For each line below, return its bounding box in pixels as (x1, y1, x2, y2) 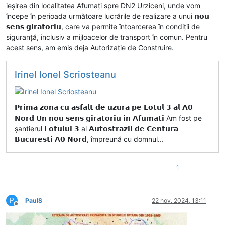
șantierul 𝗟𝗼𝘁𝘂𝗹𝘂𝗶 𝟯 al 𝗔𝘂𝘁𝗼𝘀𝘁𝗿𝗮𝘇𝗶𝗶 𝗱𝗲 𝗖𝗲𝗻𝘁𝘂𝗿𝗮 (15, 124, 178, 133)
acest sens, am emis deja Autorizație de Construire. (6, 43, 174, 52)
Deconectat (16, 204, 49, 212)
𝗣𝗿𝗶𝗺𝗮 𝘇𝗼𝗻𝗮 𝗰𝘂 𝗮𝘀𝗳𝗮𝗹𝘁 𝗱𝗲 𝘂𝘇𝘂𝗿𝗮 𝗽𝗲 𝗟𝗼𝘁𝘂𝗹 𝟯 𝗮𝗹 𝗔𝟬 (15, 103, 193, 112)
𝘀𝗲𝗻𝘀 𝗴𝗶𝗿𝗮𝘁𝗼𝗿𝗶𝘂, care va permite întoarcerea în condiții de (6, 22, 200, 31)
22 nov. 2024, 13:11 (152, 197, 206, 205)
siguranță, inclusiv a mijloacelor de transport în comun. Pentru (6, 32, 207, 41)
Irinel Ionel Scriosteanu (15, 68, 116, 80)
